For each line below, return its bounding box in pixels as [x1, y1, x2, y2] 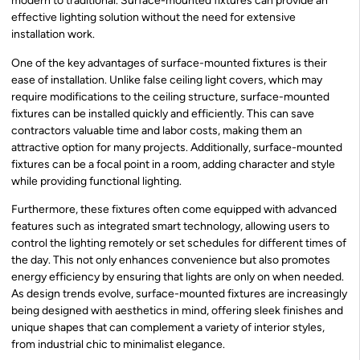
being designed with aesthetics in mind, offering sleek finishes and [11, 304, 343, 318]
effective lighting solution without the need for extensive [11, 10, 296, 25]
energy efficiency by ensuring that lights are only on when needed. [11, 270, 344, 284]
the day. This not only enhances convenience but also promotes [11, 253, 330, 268]
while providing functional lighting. [11, 174, 182, 188]
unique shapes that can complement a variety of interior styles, [11, 321, 325, 335]
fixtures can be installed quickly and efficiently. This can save [11, 106, 314, 121]
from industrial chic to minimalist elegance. [11, 337, 225, 352]
